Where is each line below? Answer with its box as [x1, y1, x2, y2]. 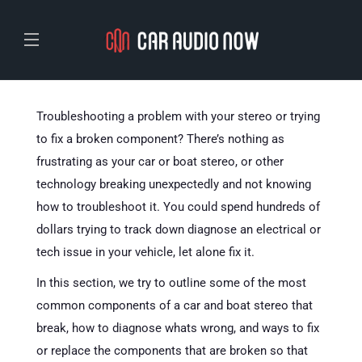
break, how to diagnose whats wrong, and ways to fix [36, 321, 319, 335]
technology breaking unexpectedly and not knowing [36, 177, 311, 192]
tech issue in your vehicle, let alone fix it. [36, 245, 255, 259]
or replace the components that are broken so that [36, 343, 308, 358]
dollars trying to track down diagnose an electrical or [36, 222, 321, 237]
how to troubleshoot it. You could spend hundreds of [36, 200, 320, 214]
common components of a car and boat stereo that [36, 298, 313, 313]
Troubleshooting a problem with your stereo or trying [36, 109, 320, 124]
